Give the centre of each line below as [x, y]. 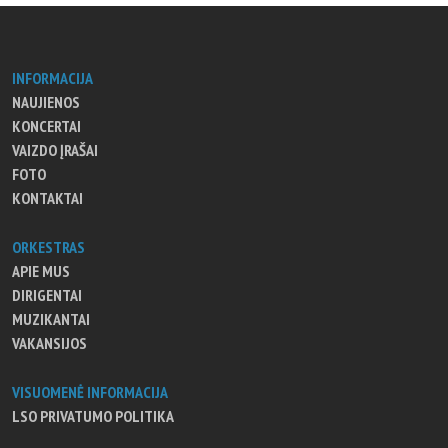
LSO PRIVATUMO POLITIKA [93, 415]
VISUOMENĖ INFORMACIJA [90, 391]
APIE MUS [41, 270]
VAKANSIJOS [49, 342]
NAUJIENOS [46, 101]
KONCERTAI [46, 125]
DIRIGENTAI [47, 294]
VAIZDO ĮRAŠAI [55, 149]
